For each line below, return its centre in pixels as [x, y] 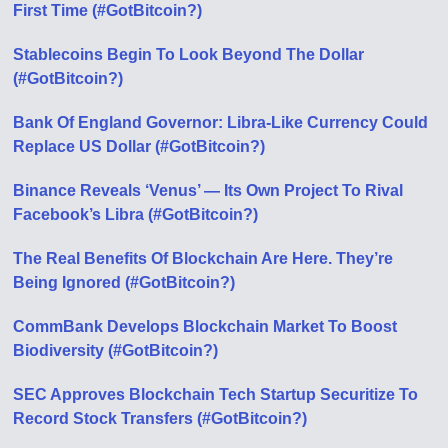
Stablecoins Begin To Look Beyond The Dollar [189, 54]
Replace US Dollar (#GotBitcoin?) [139, 146]
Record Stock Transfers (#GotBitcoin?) [160, 418]
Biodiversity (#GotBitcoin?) [116, 350]
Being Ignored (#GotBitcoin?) [124, 282]
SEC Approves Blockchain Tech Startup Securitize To [216, 394]
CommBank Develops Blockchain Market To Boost [205, 326]
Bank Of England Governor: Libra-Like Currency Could [221, 122]
